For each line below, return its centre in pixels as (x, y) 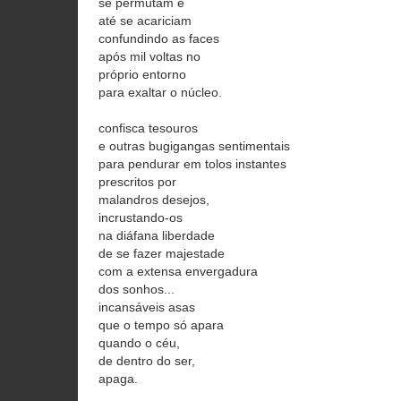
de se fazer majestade (162, 253)
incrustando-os (141, 218)
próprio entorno (142, 74)
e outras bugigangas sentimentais (194, 146)
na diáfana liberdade (157, 235)
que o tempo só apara (161, 325)
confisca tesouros (148, 128)
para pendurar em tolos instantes (192, 164)
